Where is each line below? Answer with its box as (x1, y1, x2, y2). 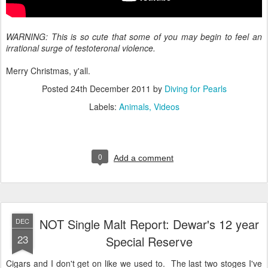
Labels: (89, 100, 119, 112)
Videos (153, 100, 179, 112)
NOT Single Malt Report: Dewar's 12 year (39, 215, 259, 233)
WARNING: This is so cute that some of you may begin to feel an (6, 30, 262, 42)
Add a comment (114, 153, 173, 163)
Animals (118, 100, 149, 112)
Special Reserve (105, 232, 193, 250)
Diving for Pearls (164, 82, 227, 95)
